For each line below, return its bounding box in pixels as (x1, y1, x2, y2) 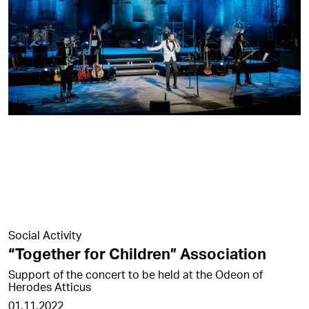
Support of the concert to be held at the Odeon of (8, 267, 263, 282)
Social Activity (8, 228, 81, 243)
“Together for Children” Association (8, 244, 266, 263)
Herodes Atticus (8, 279, 91, 295)
